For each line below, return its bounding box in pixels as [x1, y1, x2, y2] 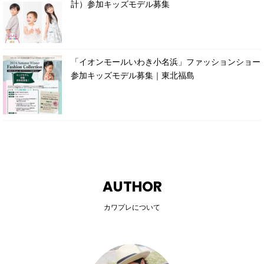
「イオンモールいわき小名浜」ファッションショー [71, 57, 260, 67]
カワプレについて [104, 203, 160, 212]
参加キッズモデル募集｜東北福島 [71, 70, 194, 80]
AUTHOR [102, 176, 162, 196]
